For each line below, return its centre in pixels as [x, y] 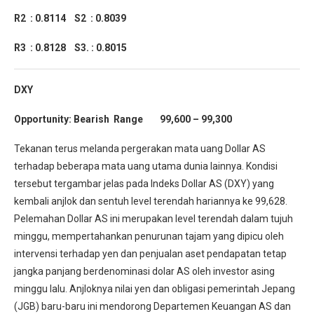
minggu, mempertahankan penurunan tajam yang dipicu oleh [149, 237]
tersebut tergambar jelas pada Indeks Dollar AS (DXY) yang [144, 184]
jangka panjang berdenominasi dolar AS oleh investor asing [144, 272]
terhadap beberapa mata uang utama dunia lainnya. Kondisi [146, 166]
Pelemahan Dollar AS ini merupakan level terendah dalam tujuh [153, 219]
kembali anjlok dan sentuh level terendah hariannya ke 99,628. [151, 202]
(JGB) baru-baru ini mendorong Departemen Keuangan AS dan [152, 307]
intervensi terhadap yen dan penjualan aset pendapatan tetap [150, 254]
